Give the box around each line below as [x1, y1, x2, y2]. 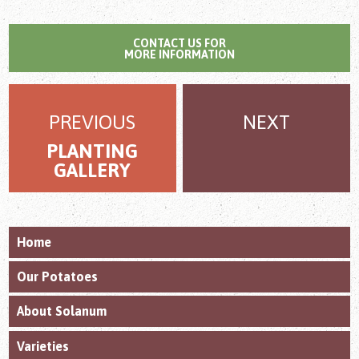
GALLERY [54, 159, 131, 181]
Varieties [17, 338, 70, 353]
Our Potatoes [17, 269, 99, 284]
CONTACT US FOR [133, 37, 226, 50]
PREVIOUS [49, 111, 136, 133]
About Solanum [17, 304, 107, 319]
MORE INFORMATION [124, 48, 235, 61]
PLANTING [46, 140, 139, 162]
